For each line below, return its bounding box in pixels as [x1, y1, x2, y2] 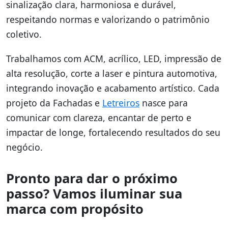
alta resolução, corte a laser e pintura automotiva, [6, 67, 217, 80]
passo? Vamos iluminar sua [6, 185, 182, 203]
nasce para [139, 97, 188, 109]
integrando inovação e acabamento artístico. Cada [6, 82, 219, 95]
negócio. [6, 141, 43, 154]
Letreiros [102, 97, 139, 109]
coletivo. [6, 27, 42, 40]
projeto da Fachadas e [6, 97, 102, 109]
